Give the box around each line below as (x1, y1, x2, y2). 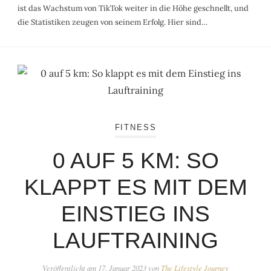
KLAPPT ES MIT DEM (24, 175, 247, 200)
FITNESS (114, 123, 157, 132)
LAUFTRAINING (53, 228, 218, 253)
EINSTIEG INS (61, 201, 210, 226)
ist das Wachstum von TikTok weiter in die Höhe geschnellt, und (18, 2, 249, 13)
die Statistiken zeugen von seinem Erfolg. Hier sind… (18, 16, 208, 27)
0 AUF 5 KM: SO (52, 148, 219, 173)
